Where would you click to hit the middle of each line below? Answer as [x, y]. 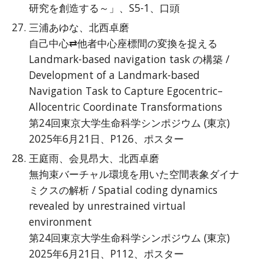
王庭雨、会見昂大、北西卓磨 [94, 158]
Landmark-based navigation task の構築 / [129, 59]
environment [61, 222]
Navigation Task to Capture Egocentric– [126, 91]
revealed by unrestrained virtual [108, 206]
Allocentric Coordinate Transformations [126, 107]
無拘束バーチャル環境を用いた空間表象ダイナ [134, 174]
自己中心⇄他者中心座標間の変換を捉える [123, 43]
